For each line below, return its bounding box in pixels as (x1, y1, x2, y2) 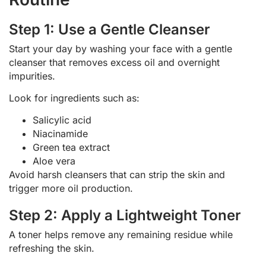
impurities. (9, 69, 55, 82)
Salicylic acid (33, 114, 91, 126)
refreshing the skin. (9, 242, 94, 255)
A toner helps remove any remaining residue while (9, 229, 233, 241)
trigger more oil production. (9, 182, 133, 195)
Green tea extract (33, 141, 110, 154)
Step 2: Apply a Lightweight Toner (9, 207, 241, 224)
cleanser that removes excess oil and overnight (9, 56, 220, 68)
